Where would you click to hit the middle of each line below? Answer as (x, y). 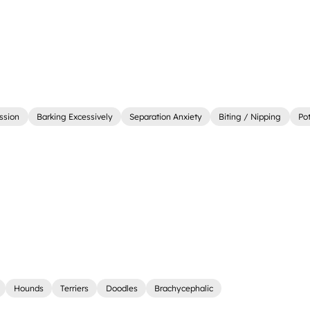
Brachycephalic (183, 289)
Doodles (121, 289)
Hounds (28, 289)
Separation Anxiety (166, 116)
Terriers (75, 289)
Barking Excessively (74, 116)
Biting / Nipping (250, 116)
